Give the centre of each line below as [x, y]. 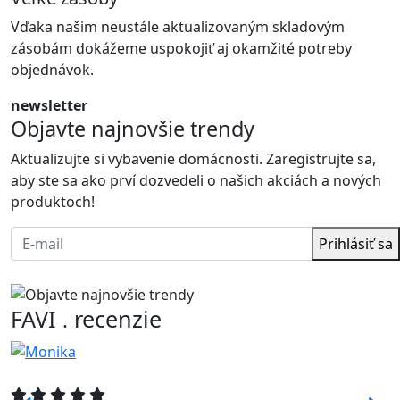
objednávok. [52, 70]
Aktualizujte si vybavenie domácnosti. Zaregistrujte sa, [193, 159]
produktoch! [53, 202]
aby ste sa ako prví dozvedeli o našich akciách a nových [196, 181]
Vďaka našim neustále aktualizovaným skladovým [178, 27]
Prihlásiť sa [356, 244]
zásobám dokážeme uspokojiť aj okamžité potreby [181, 49]
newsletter [49, 106]
